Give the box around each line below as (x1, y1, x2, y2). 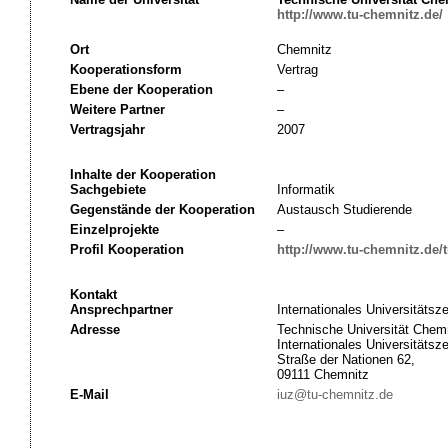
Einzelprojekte (69, 222, 159, 237)
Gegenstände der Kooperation (69, 202, 255, 217)
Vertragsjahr (69, 122, 145, 137)
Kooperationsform (69, 62, 182, 77)
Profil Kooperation (69, 242, 184, 257)
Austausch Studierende (276, 202, 412, 217)
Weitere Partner (69, 102, 165, 117)
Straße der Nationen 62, (276, 352, 415, 367)
